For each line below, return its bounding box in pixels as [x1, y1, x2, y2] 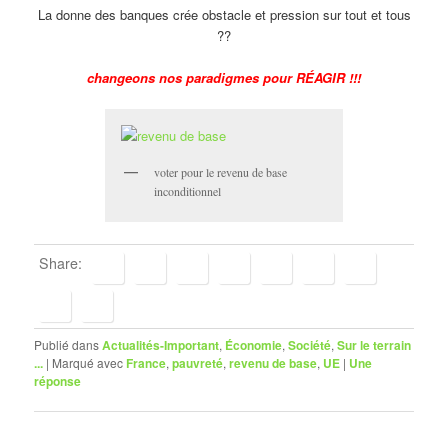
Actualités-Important [102, 335, 220, 354]
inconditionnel [154, 183, 221, 200]
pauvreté [172, 353, 224, 372]
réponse [34, 371, 82, 390]
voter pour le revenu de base [154, 164, 287, 181]
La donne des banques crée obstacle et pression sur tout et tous [37, 5, 411, 25]
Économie [225, 335, 283, 354]
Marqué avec [52, 353, 124, 371]
